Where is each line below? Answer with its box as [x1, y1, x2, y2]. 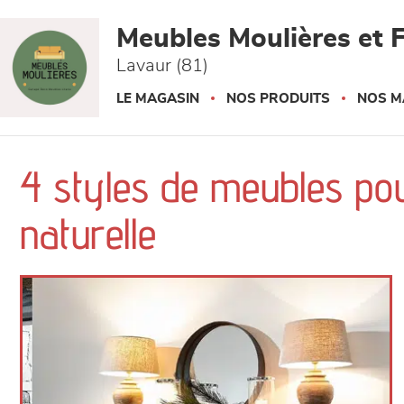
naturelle [20, 207, 156, 259]
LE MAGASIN [116, 92, 199, 106]
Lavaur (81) [116, 57, 208, 75]
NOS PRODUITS [226, 92, 330, 106]
